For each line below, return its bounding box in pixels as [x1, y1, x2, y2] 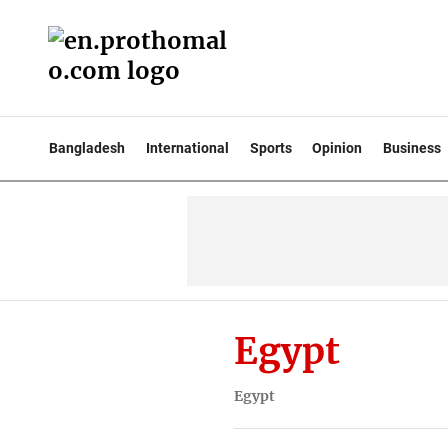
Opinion [312, 140, 363, 156]
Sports [249, 140, 292, 156]
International [145, 140, 229, 156]
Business [383, 140, 442, 156]
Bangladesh [49, 140, 125, 156]
